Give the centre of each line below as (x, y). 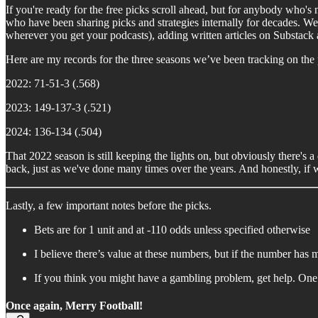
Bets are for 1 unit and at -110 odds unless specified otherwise (172, 229)
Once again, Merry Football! (74, 305)
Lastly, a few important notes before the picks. (109, 205)
